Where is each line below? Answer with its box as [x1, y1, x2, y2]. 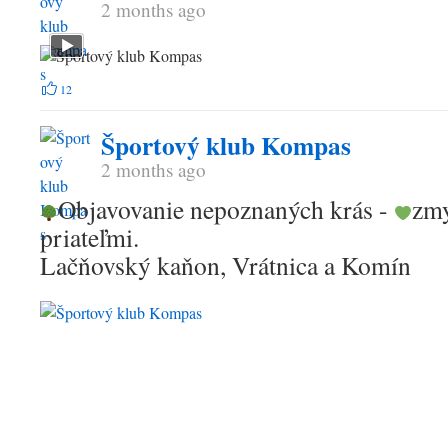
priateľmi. [40, 220, 139, 254]
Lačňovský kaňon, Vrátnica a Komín [40, 248, 411, 282]
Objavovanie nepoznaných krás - [58, 192, 395, 226]
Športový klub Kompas [101, 126, 351, 164]
